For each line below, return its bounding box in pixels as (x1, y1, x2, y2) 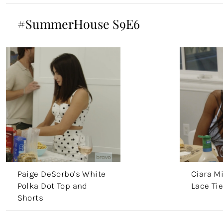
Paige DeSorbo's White (17, 168, 106, 179)
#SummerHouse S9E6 (17, 15, 140, 32)
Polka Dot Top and (17, 180, 88, 191)
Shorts (17, 192, 44, 203)
